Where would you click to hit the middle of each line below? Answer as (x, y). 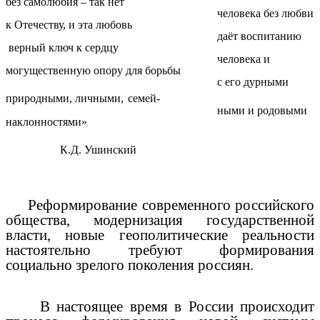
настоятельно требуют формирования (160, 250)
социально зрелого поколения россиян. (130, 265)
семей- (144, 99)
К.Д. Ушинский (71, 150)
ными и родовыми (156, 111)
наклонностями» (46, 122)
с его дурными (147, 82)
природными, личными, (65, 99)
